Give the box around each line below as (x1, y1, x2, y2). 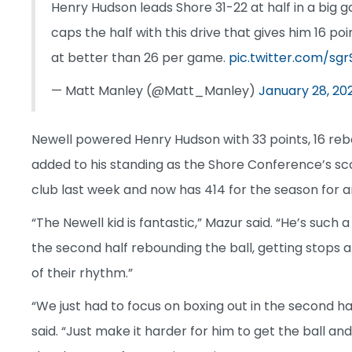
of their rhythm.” (31, 263, 133, 282)
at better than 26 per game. (51, 48, 229, 67)
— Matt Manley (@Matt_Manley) (51, 81, 258, 100)
